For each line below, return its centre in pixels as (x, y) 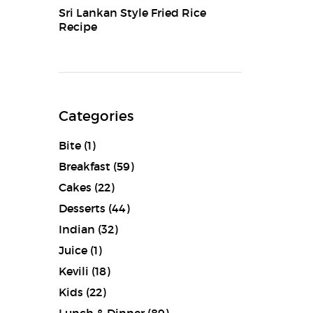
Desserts (82, 208)
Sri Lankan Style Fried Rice (132, 13)
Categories (96, 116)
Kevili (73, 271)
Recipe (78, 27)
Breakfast (84, 166)
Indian (77, 229)
